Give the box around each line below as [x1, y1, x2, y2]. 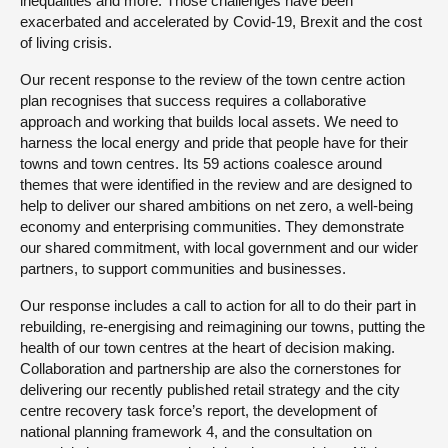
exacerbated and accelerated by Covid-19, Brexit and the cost [20, 13, 422, 30]
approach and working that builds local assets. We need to [20, 113, 398, 130]
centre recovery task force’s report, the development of [20, 402, 377, 419]
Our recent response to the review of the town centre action [20, 71, 405, 88]
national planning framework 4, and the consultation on [20, 423, 372, 440]
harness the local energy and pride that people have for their [20, 134, 408, 151]
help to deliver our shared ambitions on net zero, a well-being [20, 197, 413, 214]
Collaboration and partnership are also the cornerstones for [20, 360, 401, 377]
